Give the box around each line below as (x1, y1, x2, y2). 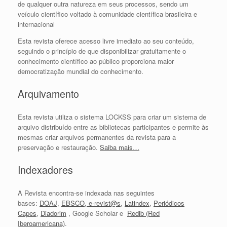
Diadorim (41, 208, 66, 218)
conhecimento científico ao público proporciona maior (18, 56, 174, 66)
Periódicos (154, 198, 184, 208)
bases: (18, 198, 40, 208)
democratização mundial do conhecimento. (18, 66, 143, 76)
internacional (18, 19, 55, 29)
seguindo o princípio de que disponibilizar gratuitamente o (18, 46, 186, 56)
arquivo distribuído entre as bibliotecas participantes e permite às (18, 122, 209, 132)
